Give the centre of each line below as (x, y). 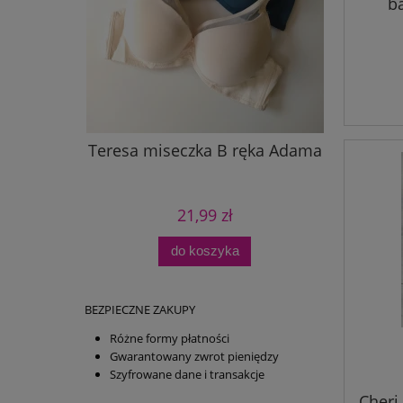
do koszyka (200, 251)
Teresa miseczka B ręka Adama (200, 151)
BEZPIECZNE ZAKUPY (134, 310)
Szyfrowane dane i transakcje (187, 375)
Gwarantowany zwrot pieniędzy (196, 357)
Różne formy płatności (170, 339)
